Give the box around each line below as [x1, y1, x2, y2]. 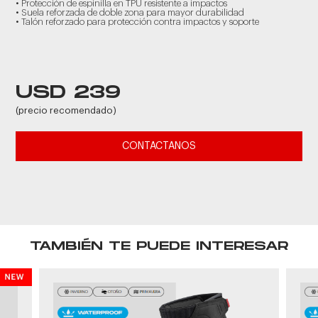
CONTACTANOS [122, 141, 196, 151]
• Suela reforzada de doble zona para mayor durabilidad [16, 8, 245, 17]
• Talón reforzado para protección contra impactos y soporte [16, 17, 260, 26]
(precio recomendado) [16, 106, 117, 115]
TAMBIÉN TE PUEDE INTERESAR [30, 238, 288, 253]
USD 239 [16, 82, 121, 103]
